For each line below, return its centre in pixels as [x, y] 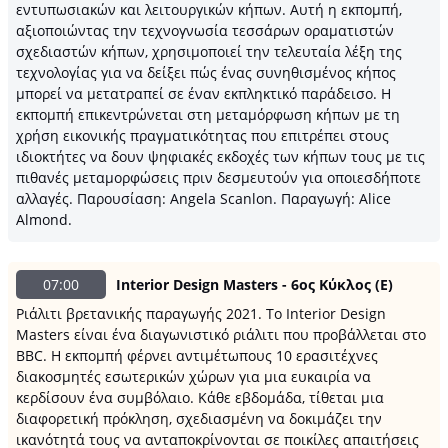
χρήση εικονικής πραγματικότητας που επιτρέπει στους [202, 135]
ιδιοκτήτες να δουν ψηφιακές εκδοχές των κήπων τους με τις [220, 156]
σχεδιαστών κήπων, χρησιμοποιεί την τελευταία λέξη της [209, 51]
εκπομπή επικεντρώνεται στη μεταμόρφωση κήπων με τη [208, 114]
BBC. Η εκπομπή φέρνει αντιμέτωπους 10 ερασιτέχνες [197, 355]
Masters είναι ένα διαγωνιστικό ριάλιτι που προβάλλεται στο [221, 334]
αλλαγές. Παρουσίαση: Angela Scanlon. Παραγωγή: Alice [203, 198]
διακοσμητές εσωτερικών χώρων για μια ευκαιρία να [193, 376]
